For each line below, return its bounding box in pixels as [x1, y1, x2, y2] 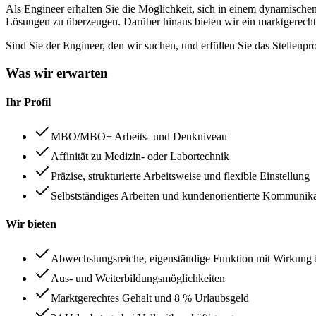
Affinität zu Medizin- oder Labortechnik [51, 150, 229, 163]
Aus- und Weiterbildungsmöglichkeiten [51, 272, 225, 284]
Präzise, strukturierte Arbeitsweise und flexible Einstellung [51, 170, 310, 183]
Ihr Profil [6, 96, 51, 109]
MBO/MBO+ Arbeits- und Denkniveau [51, 130, 227, 143]
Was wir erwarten [6, 65, 108, 80]
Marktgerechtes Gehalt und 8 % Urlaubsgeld [51, 291, 249, 304]
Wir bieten [6, 217, 56, 230]
